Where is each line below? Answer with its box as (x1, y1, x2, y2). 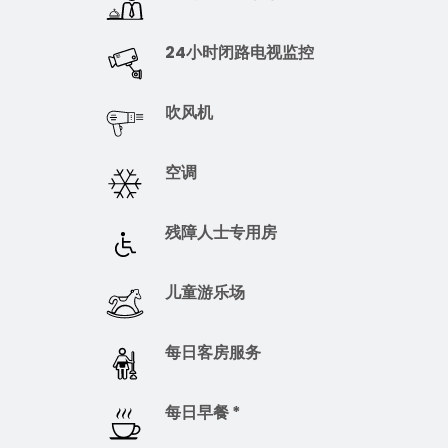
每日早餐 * (164, 400, 241, 424)
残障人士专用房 (164, 220, 277, 244)
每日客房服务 (164, 340, 261, 364)
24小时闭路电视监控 (164, 40, 314, 64)
